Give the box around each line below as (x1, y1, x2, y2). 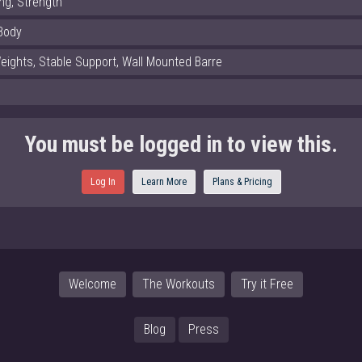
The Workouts (142, 276, 215, 292)
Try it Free (241, 276, 293, 292)
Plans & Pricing (212, 175, 272, 187)
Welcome (69, 276, 116, 292)
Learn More (141, 175, 187, 187)
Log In (90, 175, 116, 187)
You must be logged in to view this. (24, 131, 338, 158)
